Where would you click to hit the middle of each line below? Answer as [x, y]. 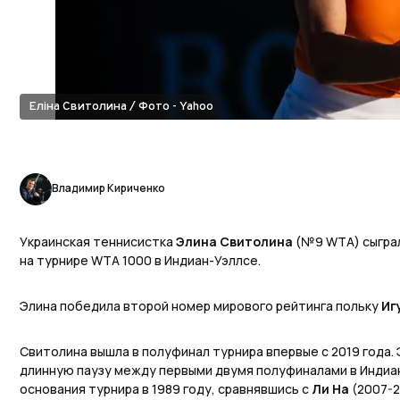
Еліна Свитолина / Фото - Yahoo [121, 107]
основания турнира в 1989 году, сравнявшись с [166, 389]
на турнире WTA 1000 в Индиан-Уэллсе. [140, 261]
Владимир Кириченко [108, 187]
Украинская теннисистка [98, 242]
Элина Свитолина [234, 242]
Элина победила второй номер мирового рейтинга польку [200, 306]
